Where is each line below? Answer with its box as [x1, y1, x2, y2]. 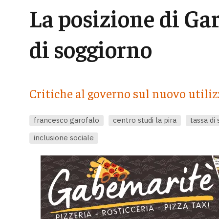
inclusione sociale [33, 132, 94, 142]
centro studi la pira [112, 115, 176, 125]
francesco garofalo [33, 115, 99, 125]
